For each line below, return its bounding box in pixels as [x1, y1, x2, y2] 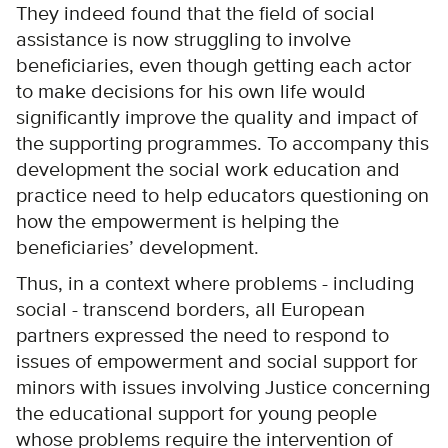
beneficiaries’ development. [16, 235, 259, 260]
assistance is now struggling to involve [16, 27, 351, 52]
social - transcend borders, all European [16, 297, 365, 322]
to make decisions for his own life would [16, 79, 366, 104]
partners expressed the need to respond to [16, 323, 389, 348]
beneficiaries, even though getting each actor [16, 53, 412, 78]
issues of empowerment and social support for [16, 349, 418, 374]
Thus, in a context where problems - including [16, 271, 414, 296]
